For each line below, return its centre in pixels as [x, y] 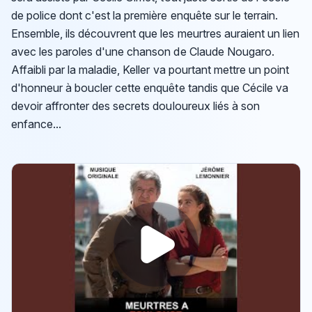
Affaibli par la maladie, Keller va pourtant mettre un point [150, 69]
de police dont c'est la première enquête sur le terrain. [145, 15]
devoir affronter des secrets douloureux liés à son [135, 106]
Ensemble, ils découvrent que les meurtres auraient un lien [155, 33]
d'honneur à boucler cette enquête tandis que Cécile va [150, 87]
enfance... [37, 124]
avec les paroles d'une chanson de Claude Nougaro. [143, 51]
